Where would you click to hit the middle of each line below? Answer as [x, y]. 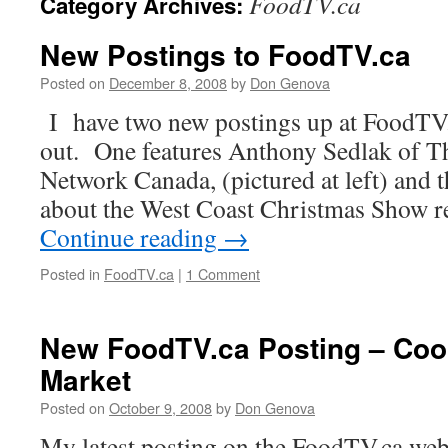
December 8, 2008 [168, 82]
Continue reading [131, 237]
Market [85, 379]
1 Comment [223, 273]
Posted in [70, 273]
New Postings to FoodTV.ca [225, 54]
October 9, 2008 [160, 407]
